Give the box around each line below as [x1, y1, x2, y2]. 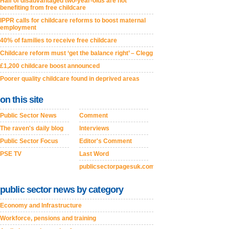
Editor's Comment [79, 138, 132, 145]
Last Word [79, 150, 109, 157]
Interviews [79, 125, 109, 132]
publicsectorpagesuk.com [79, 163, 155, 170]
